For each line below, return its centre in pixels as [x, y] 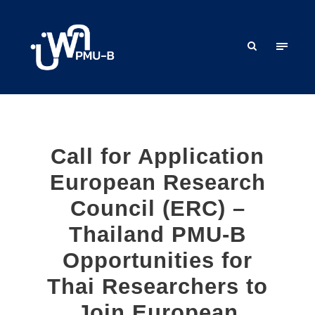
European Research [157, 182]
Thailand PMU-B [157, 234]
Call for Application [157, 156]
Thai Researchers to [157, 286]
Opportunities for [157, 260]
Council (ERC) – [157, 208]
